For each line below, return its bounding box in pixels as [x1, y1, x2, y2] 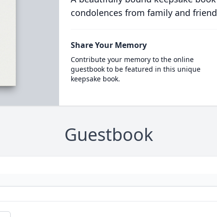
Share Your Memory [70, 40, 147, 50]
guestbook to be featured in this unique [70, 64, 201, 74]
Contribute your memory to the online [70, 55, 194, 64]
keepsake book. [70, 74, 120, 83]
